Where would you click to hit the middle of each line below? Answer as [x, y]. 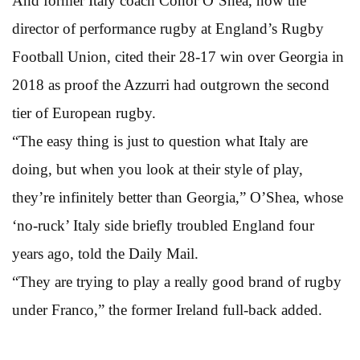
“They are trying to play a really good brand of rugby [177, 281]
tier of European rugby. [84, 112]
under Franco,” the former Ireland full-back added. [167, 309]
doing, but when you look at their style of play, [157, 169]
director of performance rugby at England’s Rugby [168, 28]
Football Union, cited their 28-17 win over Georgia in [178, 56]
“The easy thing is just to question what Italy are [160, 141]
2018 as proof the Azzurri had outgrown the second [171, 84]
